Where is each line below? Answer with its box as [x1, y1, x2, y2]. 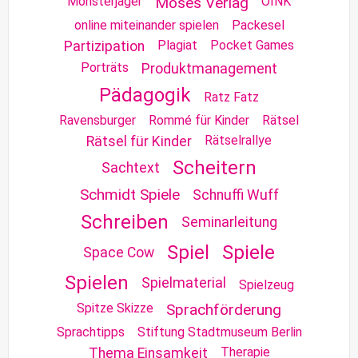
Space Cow [83, 244, 154, 261]
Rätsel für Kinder [86, 133, 192, 149]
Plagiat [157, 37, 197, 53]
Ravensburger [59, 112, 136, 128]
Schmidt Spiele [79, 185, 180, 204]
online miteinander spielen [74, 17, 219, 33]
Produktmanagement [141, 60, 277, 77]
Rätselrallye [205, 132, 272, 148]
